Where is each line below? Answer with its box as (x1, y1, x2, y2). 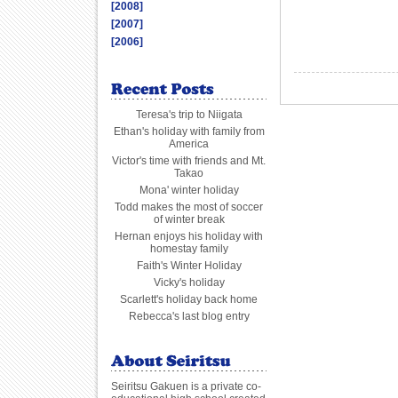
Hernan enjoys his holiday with (115, 230, 263, 243)
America (169, 138, 209, 150)
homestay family (149, 243, 228, 255)
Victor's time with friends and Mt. (112, 155, 266, 167)
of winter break (153, 213, 225, 226)
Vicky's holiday (153, 276, 225, 289)
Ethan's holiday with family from (113, 125, 265, 138)
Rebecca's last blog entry (128, 310, 250, 322)
